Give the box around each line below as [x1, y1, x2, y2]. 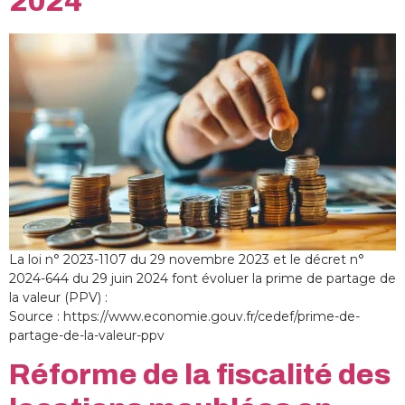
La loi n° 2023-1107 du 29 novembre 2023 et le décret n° [9, 250, 364, 268]
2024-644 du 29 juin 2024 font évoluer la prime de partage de [9, 269, 396, 287]
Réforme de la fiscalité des [9, 359, 391, 391]
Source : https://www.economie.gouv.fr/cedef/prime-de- [9, 307, 360, 325]
